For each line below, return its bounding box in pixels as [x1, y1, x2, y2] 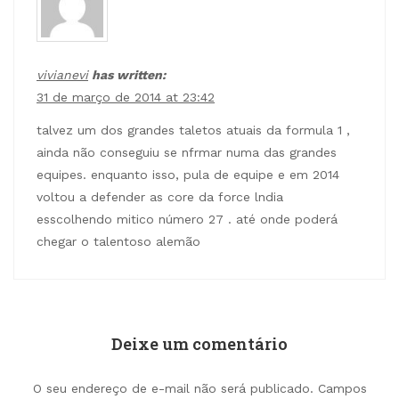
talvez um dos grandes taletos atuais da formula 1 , [37, 122, 350, 137]
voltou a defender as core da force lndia [37, 189, 283, 204]
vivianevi [37, 68, 88, 83]
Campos [317, 380, 367, 395]
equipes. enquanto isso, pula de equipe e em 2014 [37, 167, 339, 182]
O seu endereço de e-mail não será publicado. [32, 380, 313, 395]
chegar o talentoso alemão [37, 233, 200, 248]
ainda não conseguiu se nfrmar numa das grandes [37, 144, 337, 159]
